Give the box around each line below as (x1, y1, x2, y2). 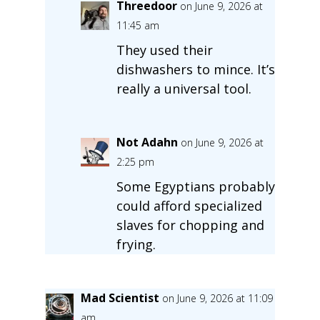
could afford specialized (116, 196, 262, 214)
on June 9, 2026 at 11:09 (161, 291, 273, 305)
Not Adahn (116, 134, 178, 150)
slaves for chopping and (116, 216, 264, 234)
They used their (116, 41, 213, 59)
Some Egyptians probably (116, 177, 275, 195)
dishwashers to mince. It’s (116, 60, 275, 78)
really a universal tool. (116, 79, 251, 97)
